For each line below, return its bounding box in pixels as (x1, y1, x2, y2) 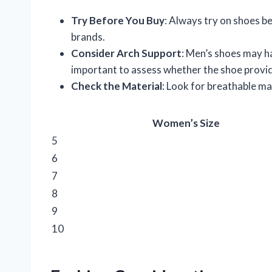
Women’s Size (152, 116, 220, 129)
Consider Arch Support (71, 46, 182, 59)
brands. (71, 30, 105, 43)
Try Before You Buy (71, 13, 165, 27)
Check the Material (71, 79, 162, 92)
